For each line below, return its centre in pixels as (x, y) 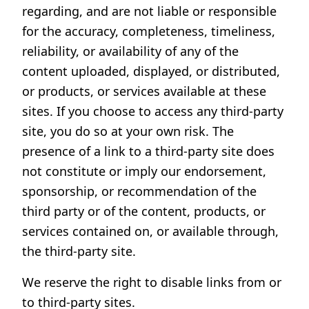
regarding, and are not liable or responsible (149, 11)
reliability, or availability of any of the (130, 51)
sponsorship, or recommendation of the (139, 191)
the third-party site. (79, 251)
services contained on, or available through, (150, 231)
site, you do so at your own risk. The (128, 131)
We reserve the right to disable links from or (152, 282)
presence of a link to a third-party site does (148, 151)
